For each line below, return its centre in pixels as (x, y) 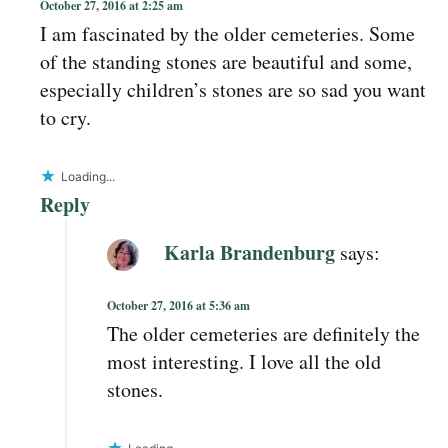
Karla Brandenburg (249, 252)
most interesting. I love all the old (244, 361)
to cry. (65, 117)
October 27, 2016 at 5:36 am (178, 305)
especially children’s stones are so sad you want (233, 89)
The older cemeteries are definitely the (263, 333)
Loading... (88, 176)
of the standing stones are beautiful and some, (226, 61)
